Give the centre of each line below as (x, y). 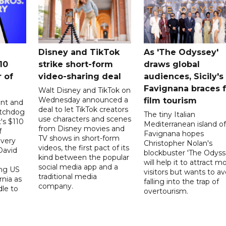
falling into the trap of (181, 181)
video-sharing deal (80, 76)
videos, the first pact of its (84, 148)
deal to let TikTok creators (83, 109)
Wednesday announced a (83, 100)
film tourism (170, 100)
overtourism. (166, 191)
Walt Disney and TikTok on (85, 90)
